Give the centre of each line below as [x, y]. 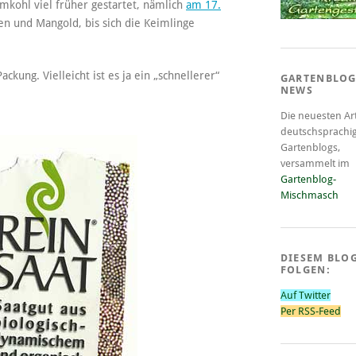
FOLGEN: [305, 269]
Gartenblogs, [310, 147]
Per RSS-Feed [310, 311]
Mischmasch [309, 195]
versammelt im [315, 163]
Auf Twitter [305, 295]
